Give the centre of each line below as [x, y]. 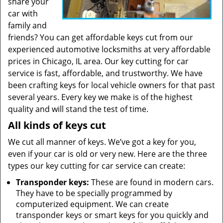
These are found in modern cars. [151, 182]
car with [23, 13]
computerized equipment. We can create [92, 204]
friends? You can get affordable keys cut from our [101, 37]
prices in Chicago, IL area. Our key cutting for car [98, 61]
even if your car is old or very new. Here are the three [108, 154]
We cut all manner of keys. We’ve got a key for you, [102, 142]
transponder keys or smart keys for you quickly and [112, 215]
